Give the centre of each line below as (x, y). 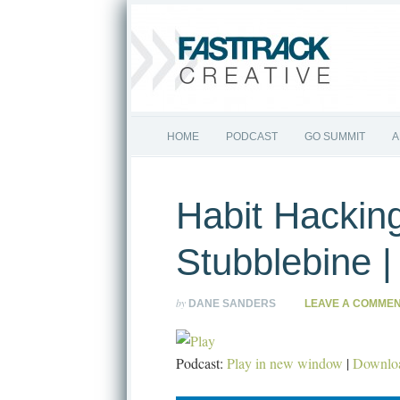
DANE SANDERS (232, 304)
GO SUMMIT (335, 137)
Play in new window (285, 363)
